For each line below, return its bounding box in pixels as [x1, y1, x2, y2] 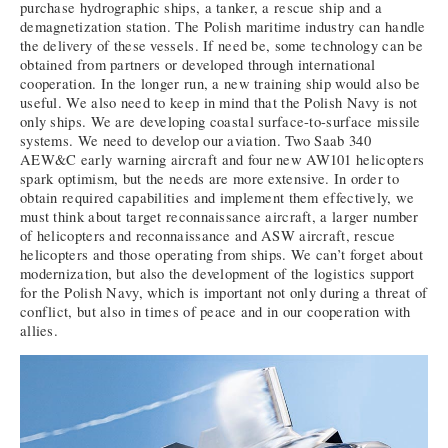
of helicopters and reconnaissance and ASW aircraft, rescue [20, 226, 396, 246]
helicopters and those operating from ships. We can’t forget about [20, 245, 424, 265]
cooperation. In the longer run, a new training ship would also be [20, 74, 421, 94]
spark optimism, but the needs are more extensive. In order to [20, 169, 399, 189]
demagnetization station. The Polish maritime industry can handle [20, 17, 426, 37]
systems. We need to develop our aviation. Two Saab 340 [20, 131, 371, 151]
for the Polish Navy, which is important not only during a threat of [20, 283, 428, 303]
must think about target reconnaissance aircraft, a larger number [20, 207, 419, 227]
